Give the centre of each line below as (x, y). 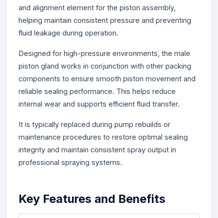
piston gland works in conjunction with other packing (105, 66)
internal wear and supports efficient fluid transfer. (99, 104)
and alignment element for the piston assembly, (97, 7)
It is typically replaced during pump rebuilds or (94, 124)
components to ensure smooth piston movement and (107, 78)
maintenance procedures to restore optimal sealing (103, 137)
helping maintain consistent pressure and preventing (105, 20)
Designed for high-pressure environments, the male (104, 53)
